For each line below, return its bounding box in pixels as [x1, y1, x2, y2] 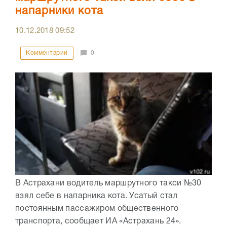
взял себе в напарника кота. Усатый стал [15, 193, 178, 200]
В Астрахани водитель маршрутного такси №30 [15, 180, 202, 187]
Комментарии [26, 50, 68, 56]
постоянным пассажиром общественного [15, 205, 179, 213]
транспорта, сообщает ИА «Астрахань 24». [15, 218, 181, 225]
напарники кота [15, 6, 103, 17]
